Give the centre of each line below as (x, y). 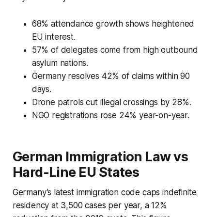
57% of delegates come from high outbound (115, 50)
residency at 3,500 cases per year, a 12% (90, 205)
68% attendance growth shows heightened (113, 23)
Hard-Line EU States (76, 172)
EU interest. (54, 37)
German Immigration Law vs (100, 156)
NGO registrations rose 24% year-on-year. (110, 115)
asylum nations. (60, 63)
